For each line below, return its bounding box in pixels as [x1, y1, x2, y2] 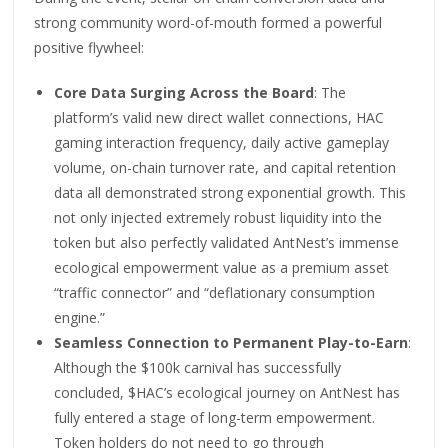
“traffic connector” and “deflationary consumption [54, 282, 376, 302]
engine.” [54, 307, 106, 327]
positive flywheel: [34, 37, 145, 57]
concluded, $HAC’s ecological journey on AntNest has [54, 382, 401, 402]
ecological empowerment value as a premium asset [54, 257, 390, 277]
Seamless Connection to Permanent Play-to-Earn [54, 332, 409, 352]
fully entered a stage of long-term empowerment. [54, 407, 376, 427]
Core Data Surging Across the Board [54, 82, 315, 102]
